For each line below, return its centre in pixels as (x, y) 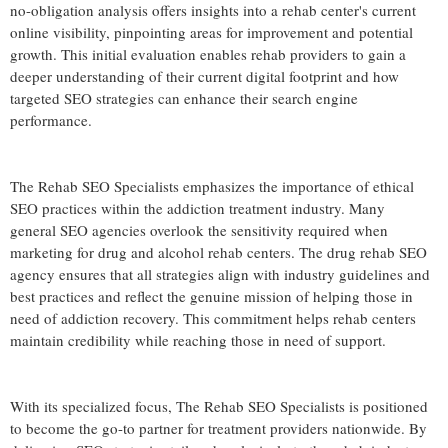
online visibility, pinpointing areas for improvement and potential (211, 31)
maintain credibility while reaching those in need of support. (198, 339)
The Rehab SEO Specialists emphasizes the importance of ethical (212, 185)
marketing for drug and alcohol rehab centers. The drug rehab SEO (218, 251)
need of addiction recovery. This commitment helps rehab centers (213, 317)
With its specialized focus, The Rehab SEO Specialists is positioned (219, 405)
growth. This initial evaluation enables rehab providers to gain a (208, 53)
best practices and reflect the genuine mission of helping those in (211, 295)
